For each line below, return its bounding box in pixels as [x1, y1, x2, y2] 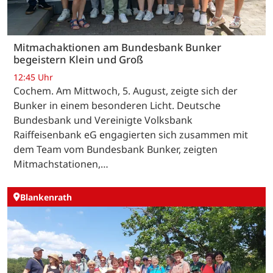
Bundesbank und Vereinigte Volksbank [13, 113, 193, 127]
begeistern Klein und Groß [13, 52, 143, 66]
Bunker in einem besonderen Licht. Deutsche [13, 99, 221, 113]
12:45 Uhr [13, 71, 53, 83]
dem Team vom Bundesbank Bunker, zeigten [13, 143, 218, 157]
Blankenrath [20, 191, 72, 203]
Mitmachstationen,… [13, 157, 108, 171]
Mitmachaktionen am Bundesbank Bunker [13, 40, 221, 54]
